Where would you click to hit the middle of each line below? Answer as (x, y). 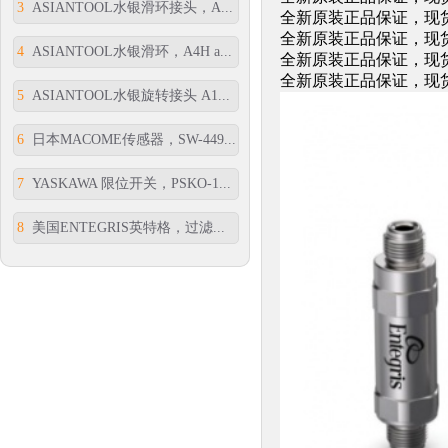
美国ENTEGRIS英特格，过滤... (124, 227)
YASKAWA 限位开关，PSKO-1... (127, 183)
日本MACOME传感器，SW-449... (130, 139)
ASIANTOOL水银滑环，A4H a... (128, 51)
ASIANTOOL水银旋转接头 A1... (127, 95)
